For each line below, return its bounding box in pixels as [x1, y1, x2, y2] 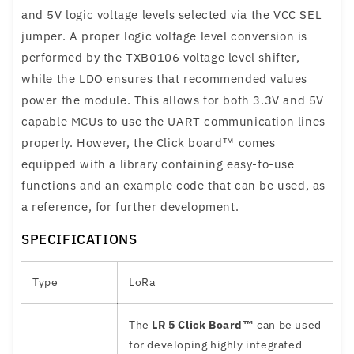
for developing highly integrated [129, 337, 303, 352]
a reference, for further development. [21, 199, 239, 215]
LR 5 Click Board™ [152, 318, 254, 333]
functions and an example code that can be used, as [21, 178, 326, 194]
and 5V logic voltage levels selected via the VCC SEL [21, 7, 322, 23]
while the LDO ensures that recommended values [21, 71, 308, 87]
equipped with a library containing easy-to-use [21, 156, 295, 172]
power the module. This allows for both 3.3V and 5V [21, 92, 325, 108]
